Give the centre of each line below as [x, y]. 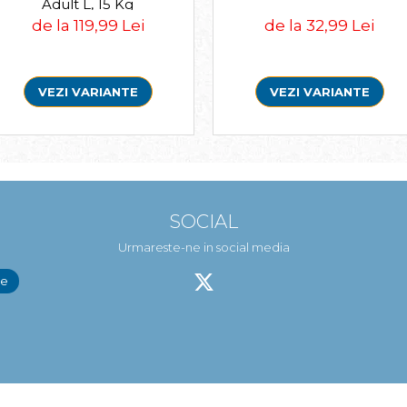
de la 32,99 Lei [319, 25]
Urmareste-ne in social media [203, 247]
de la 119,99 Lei [88, 25]
